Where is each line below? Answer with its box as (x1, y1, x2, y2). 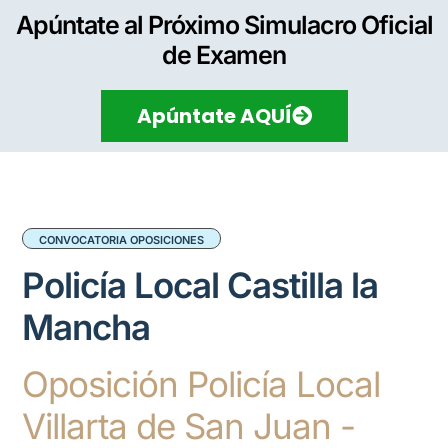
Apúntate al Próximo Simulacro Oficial (15, 10, 433, 40)
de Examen (162, 40, 286, 70)
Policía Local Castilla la (22, 264, 379, 307)
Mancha (22, 306, 151, 349)
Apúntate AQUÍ (136, 102, 292, 130)
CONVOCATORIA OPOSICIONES (39, 233, 205, 248)
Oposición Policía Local (22, 363, 381, 406)
